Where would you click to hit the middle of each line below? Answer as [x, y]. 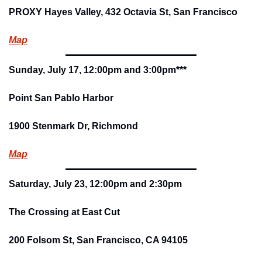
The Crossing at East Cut [64, 212]
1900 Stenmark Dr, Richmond [73, 126]
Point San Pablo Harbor [61, 98]
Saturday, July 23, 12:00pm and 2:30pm [95, 184]
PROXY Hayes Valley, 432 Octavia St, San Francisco [123, 12]
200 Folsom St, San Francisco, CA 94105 [98, 240]
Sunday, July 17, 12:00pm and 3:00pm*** [98, 70]
